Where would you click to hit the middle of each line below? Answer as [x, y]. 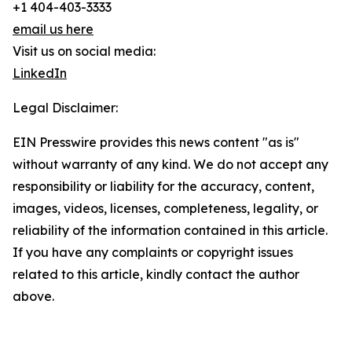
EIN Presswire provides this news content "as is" [156, 143]
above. [33, 297]
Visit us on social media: [84, 51]
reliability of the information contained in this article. [170, 231]
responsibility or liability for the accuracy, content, [163, 187]
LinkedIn [40, 73]
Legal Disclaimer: [65, 108]
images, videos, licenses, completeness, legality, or [165, 209]
